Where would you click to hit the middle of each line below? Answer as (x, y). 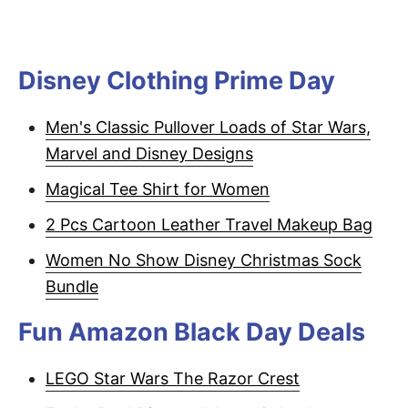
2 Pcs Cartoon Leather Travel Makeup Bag (209, 224)
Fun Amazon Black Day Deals (192, 332)
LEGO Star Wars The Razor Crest (173, 378)
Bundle (72, 286)
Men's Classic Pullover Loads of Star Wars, (208, 127)
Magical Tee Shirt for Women (158, 189)
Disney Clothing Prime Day (177, 81)
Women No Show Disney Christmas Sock (204, 260)
